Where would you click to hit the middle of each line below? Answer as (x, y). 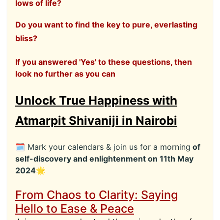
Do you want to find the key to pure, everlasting (106, 25)
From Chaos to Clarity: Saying (96, 195)
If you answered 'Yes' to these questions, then (104, 62)
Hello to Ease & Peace (75, 209)
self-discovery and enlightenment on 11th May (104, 159)
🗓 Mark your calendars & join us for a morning (103, 147)
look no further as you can (65, 74)
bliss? (26, 39)
